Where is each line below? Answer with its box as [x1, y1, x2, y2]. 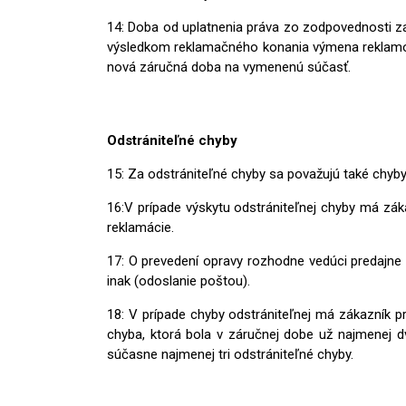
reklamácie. [107, 218, 174, 236]
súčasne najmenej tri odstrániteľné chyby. [107, 345, 353, 362]
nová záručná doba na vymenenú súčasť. [107, 58, 351, 75]
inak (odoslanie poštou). [107, 272, 250, 289]
